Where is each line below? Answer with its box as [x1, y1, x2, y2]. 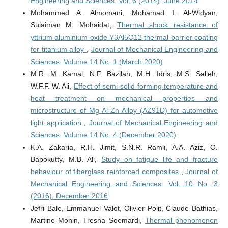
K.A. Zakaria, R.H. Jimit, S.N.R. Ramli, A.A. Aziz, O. [30, 143, 218, 152]
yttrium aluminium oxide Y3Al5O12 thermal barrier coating [30, 33, 218, 42]
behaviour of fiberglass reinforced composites [30, 167, 181, 176]
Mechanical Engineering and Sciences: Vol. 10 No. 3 [30, 180, 218, 188]
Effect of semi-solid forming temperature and [73, 82, 218, 91]
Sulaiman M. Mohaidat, [30, 21, 117, 30]
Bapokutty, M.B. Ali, [30, 155, 101, 164]
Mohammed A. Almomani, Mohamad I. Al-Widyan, [30, 9, 218, 17]
